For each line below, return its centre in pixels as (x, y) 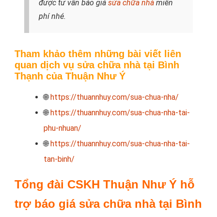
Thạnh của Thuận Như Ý (70, 76)
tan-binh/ (59, 159)
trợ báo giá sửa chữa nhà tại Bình (108, 204)
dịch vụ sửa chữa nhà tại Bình (110, 65)
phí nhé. (52, 16)
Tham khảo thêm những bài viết (89, 54)
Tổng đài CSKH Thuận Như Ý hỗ (105, 184)
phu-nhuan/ (62, 128)
